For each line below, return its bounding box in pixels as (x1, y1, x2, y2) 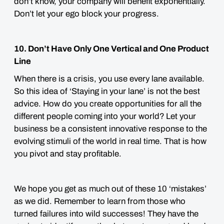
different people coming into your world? (14, 111, 164, 121)
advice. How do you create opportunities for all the (14, 99, 201, 108)
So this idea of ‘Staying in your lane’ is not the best (14, 86, 200, 96)
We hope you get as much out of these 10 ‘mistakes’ (14, 184, 206, 193)
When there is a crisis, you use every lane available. (14, 74, 204, 83)
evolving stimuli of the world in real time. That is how (14, 136, 206, 146)
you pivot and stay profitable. (14, 149, 123, 158)
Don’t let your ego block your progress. (14, 9, 161, 18)
